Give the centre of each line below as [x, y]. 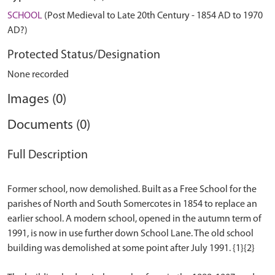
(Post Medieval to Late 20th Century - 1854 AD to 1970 [153, 16]
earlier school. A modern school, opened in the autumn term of [134, 219]
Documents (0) [49, 126]
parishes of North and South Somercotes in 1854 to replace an [132, 204]
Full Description [48, 155]
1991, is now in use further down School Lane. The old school [130, 234]
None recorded [38, 75]
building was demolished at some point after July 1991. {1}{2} [131, 249]
